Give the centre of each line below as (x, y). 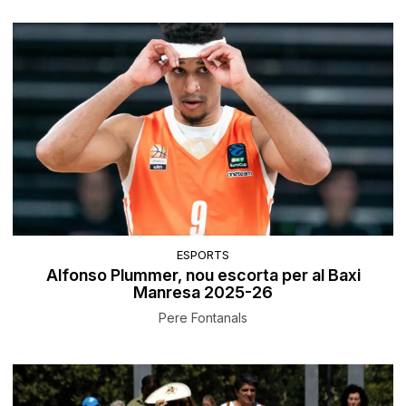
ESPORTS (203, 254)
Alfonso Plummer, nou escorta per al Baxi (203, 275)
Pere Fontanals (203, 317)
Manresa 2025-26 (203, 292)
